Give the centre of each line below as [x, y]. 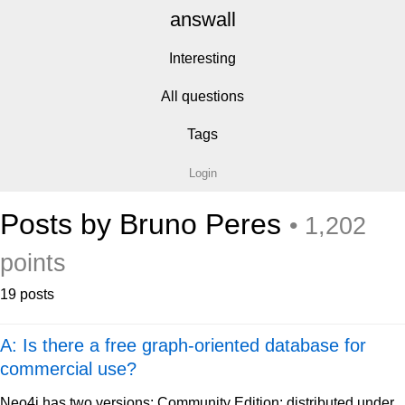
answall [202, 19]
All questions [202, 96]
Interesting [202, 58]
